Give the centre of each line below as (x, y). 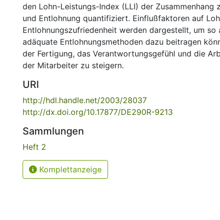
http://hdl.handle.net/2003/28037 (85, 100)
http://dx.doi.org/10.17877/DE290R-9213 (98, 112)
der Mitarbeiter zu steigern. (73, 65)
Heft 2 (34, 147)
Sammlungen (53, 131)
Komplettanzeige (69, 169)
